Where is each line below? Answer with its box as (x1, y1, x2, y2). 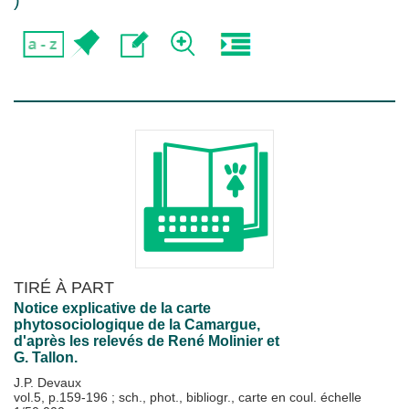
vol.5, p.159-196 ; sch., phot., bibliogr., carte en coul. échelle (14, 390, 362, 404)
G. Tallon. (14, 350, 78, 365)
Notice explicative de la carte (14, 300, 211, 316)
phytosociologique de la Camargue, (14, 317, 260, 332)
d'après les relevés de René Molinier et (14, 333, 279, 349)
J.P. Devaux (14, 375, 81, 390)
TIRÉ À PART (14, 278, 114, 297)
